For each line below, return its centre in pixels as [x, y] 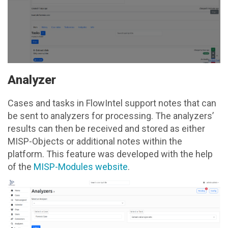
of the [21, 167]
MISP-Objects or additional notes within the [95, 141]
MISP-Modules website [81, 167]
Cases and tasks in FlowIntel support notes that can [112, 103]
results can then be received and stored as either [106, 129]
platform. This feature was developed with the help [110, 154]
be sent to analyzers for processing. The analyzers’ [111, 116]
